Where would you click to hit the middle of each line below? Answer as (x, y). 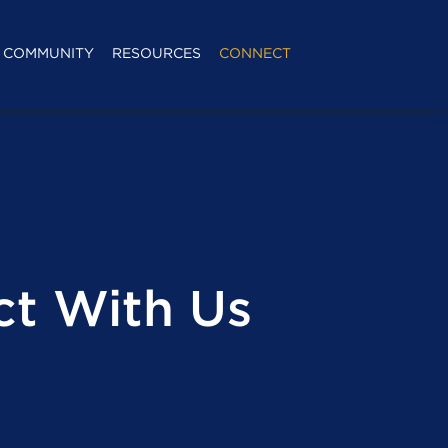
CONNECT (255, 54)
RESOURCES (156, 54)
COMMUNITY (48, 54)
